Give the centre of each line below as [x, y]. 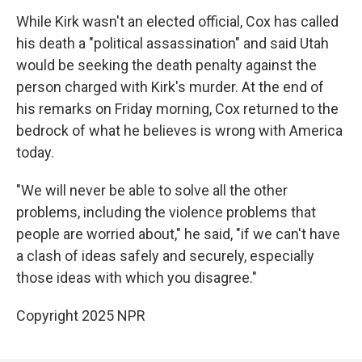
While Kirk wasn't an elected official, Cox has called [177, 21]
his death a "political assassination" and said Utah [173, 43]
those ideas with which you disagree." [137, 277]
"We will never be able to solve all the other [152, 190]
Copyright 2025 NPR [81, 315]
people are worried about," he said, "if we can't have [178, 234]
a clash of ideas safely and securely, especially [165, 255]
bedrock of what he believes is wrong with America [179, 130]
